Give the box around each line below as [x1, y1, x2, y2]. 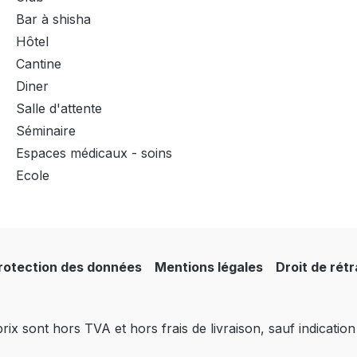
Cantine [16, 56, 61, 72]
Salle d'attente [16, 100, 102, 116]
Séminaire [16, 123, 76, 139]
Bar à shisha [16, 11, 91, 27]
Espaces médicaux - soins [16, 145, 172, 161]
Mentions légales [155, 259, 263, 275]
